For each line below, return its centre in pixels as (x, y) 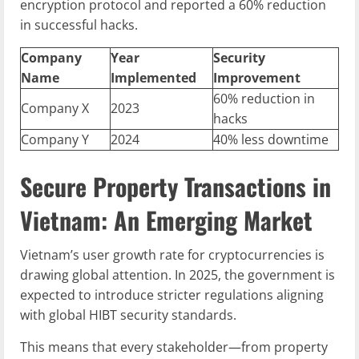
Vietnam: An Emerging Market (166, 220)
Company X (55, 109)
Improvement (257, 78)
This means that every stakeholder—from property (174, 347)
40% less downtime (271, 140)
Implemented (153, 78)
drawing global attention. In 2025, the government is (177, 275)
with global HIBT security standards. (128, 315)
